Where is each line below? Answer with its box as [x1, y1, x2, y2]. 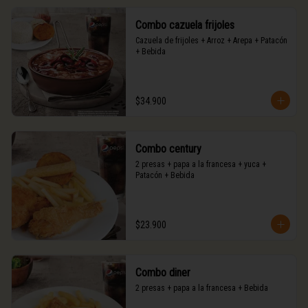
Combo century [135, 142, 201, 155]
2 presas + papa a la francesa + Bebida [135, 283, 268, 293]
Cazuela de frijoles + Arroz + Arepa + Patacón [135, 36, 287, 45]
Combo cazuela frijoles [135, 19, 234, 32]
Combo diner [135, 266, 190, 279]
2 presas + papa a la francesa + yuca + [135, 159, 266, 169]
